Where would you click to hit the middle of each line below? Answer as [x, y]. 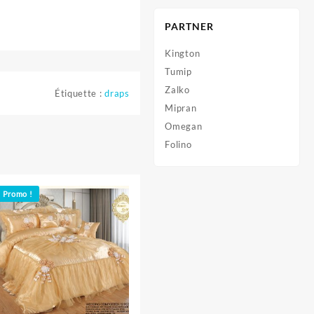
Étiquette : [80, 93]
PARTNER [190, 26]
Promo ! [18, 193]
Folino [178, 144]
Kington [183, 53]
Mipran [181, 108]
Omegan [184, 126]
